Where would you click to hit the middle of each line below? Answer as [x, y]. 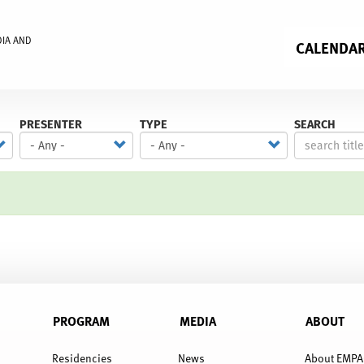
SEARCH [315, 123]
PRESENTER [51, 123]
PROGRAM [82, 321]
